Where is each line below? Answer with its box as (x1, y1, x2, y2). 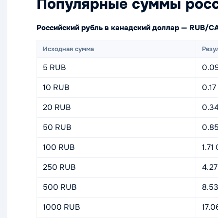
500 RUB (43, 182, 76, 192)
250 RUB (43, 162, 75, 172)
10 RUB (43, 82, 69, 92)
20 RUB (43, 102, 71, 112)
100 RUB (43, 142, 74, 152)
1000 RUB (43, 202, 80, 212)
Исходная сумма (43, 45, 94, 53)
